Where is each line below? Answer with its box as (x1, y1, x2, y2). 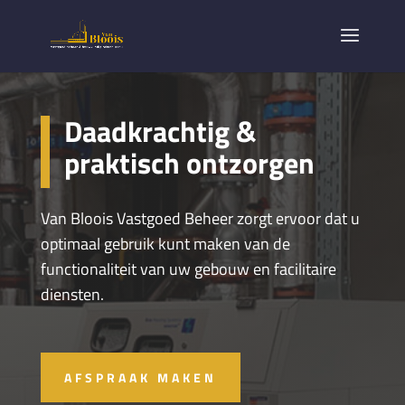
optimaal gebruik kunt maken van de (40, 231, 290, 256)
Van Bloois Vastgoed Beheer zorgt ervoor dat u (40, 205, 360, 231)
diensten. (40, 281, 104, 306)
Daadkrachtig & (63, 108, 256, 153)
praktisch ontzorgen (63, 140, 315, 184)
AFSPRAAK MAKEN (63, 368, 217, 388)
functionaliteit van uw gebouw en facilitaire (40, 256, 336, 281)
